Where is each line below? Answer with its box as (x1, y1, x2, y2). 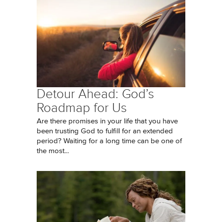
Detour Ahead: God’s (37, 87, 154, 101)
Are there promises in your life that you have (37, 117, 178, 125)
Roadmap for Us (37, 101, 127, 115)
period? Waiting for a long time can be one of (37, 137, 182, 145)
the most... (37, 147, 69, 155)
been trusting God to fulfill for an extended (37, 127, 173, 135)
